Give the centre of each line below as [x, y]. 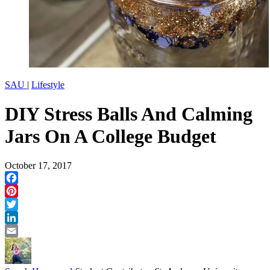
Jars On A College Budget [111, 136]
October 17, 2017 [38, 166]
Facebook [24, 191]
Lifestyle [48, 84]
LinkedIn [22, 231]
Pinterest [21, 204]
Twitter [18, 218]
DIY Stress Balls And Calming [129, 114]
